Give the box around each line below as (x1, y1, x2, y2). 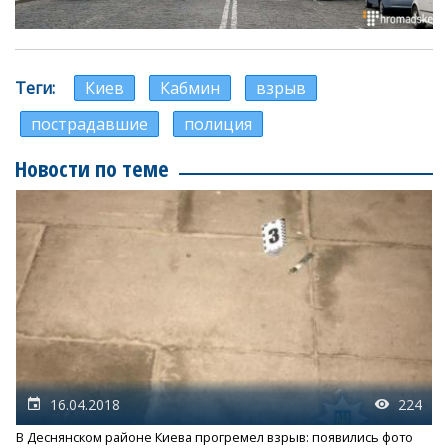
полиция (184, 113, 252, 136)
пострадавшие (31, 113, 148, 136)
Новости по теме (15, 153, 169, 184)
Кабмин (160, 77, 220, 100)
